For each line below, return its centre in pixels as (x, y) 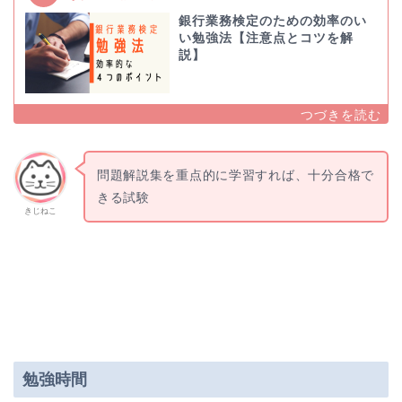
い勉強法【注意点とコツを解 (266, 38)
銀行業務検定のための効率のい (272, 21)
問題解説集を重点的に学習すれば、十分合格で (235, 175)
